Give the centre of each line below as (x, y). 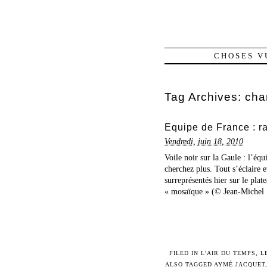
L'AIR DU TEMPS (228, 253)
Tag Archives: (205, 97)
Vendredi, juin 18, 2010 (204, 142)
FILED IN (185, 253)
